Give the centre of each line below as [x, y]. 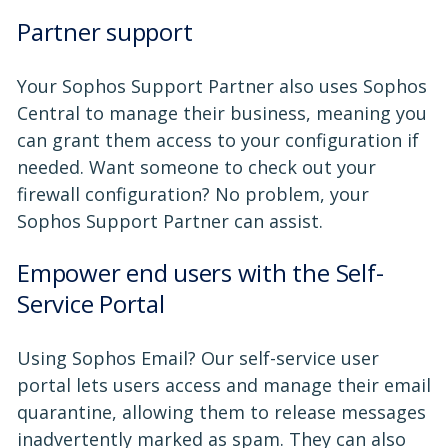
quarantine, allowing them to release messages [221, 411]
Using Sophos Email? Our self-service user [198, 357]
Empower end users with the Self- [200, 272]
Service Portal [91, 303]
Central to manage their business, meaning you [222, 112]
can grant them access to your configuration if [218, 139]
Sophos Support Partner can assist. [170, 220]
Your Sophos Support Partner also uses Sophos [222, 85]
